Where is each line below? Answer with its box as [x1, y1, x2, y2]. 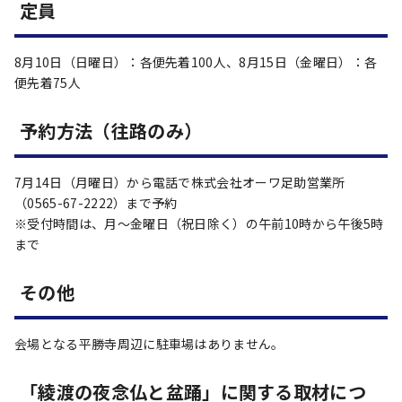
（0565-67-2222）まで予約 [14, 194, 178, 212]
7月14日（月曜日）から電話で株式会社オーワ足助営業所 [14, 173, 345, 191]
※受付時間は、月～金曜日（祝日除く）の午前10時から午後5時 [14, 214, 384, 232]
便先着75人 [14, 74, 81, 92]
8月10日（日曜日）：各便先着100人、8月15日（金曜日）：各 [14, 53, 378, 71]
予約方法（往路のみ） [20, 118, 203, 144]
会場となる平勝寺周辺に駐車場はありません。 [14, 335, 284, 353]
